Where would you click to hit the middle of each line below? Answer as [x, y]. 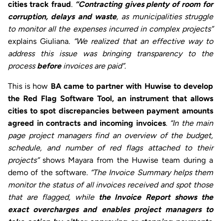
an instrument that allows [165, 99]
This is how [29, 86]
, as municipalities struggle [165, 17]
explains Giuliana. [41, 41]
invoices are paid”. [94, 66]
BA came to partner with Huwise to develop [132, 86]
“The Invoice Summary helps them [152, 173]
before [49, 66]
